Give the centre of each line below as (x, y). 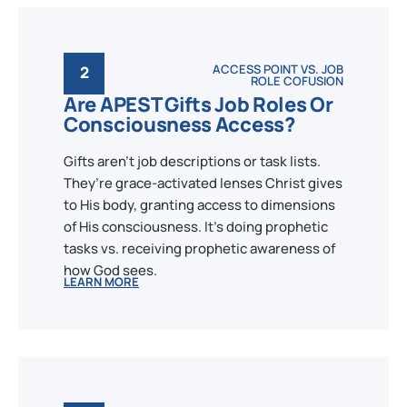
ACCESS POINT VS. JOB (278, 69)
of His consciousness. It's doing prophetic (196, 227)
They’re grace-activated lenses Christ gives (203, 183)
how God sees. (110, 270)
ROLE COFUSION (297, 80)
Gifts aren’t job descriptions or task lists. (192, 161)
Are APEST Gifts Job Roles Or (199, 104)
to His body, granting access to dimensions (199, 205)
